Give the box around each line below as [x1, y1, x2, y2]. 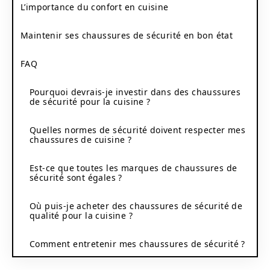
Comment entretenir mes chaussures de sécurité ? [30, 237, 245, 250]
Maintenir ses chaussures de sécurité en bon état [20, 29, 233, 41]
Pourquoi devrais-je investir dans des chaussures [30, 86, 241, 98]
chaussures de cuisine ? [30, 133, 132, 145]
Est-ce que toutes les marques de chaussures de [30, 162, 237, 174]
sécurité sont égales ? [30, 171, 122, 183]
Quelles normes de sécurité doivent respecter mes [30, 124, 246, 136]
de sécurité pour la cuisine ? [30, 95, 151, 107]
